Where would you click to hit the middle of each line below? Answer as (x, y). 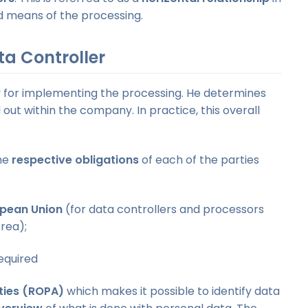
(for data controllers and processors (163, 209)
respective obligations (75, 159)
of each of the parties (199, 159)
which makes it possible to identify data (172, 291)
